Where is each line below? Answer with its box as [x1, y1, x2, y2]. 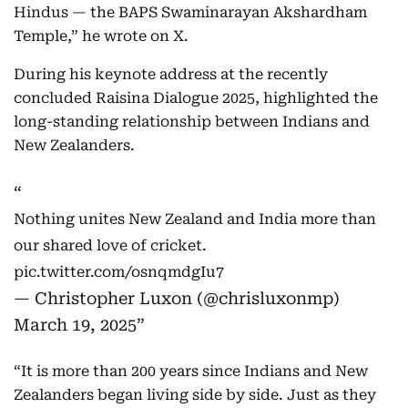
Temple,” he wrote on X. [14, 27, 189, 46]
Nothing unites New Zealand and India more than [14, 210, 376, 229]
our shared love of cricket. [14, 237, 207, 255]
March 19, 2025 [14, 315, 137, 335]
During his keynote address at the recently [14, 66, 328, 84]
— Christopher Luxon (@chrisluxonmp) [14, 289, 340, 309]
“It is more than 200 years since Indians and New [14, 362, 368, 381]
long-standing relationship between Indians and [14, 113, 370, 131]
